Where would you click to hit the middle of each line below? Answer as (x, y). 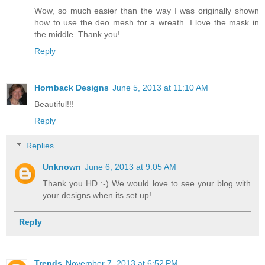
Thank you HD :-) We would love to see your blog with (147, 183)
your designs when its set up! (97, 195)
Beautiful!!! (54, 104)
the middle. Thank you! (77, 35)
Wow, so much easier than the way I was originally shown (147, 11)
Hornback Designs (72, 88)
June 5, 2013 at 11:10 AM (160, 88)
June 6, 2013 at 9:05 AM (131, 167)
